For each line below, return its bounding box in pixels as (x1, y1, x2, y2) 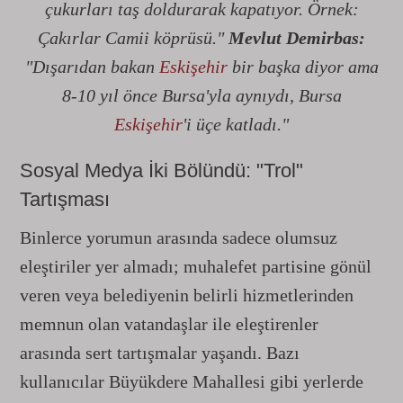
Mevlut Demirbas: (228, 28, 365, 48)
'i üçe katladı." (183, 114, 289, 134)
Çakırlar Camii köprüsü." (38, 28, 228, 48)
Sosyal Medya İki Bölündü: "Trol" (20, 159, 303, 182)
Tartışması (20, 188, 110, 210)
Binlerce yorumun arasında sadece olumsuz (20, 228, 337, 247)
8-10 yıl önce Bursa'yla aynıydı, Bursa (61, 85, 342, 105)
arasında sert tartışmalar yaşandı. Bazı (20, 343, 300, 363)
